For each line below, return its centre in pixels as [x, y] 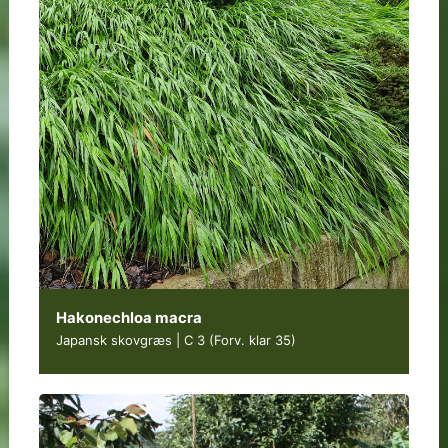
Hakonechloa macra [128, 317]
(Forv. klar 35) [252, 339]
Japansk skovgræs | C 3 [132, 339]
